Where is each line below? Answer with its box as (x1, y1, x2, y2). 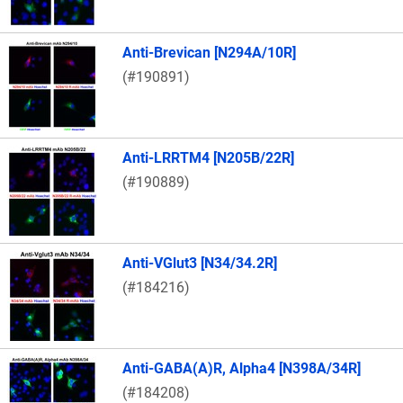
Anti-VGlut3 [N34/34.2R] (122, 255, 277, 273)
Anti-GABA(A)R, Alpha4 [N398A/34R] (122, 360, 361, 378)
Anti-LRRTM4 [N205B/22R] (122, 149, 294, 167)
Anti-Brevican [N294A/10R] (122, 44, 296, 62)
